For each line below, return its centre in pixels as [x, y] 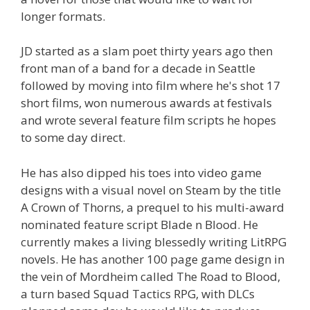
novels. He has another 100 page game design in [153, 259]
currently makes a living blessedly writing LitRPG [154, 241]
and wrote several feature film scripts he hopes [148, 120]
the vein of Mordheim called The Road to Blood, [151, 276]
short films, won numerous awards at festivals [146, 103]
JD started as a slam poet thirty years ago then [147, 51]
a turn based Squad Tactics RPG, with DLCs [138, 293]
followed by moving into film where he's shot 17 [151, 86]
